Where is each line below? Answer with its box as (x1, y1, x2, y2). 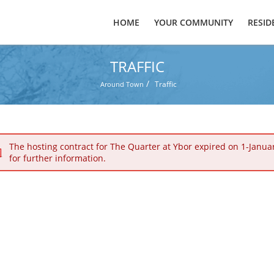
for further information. (9, 152, 106, 164)
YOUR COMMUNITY (154, 17, 233, 28)
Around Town (100, 80, 144, 89)
